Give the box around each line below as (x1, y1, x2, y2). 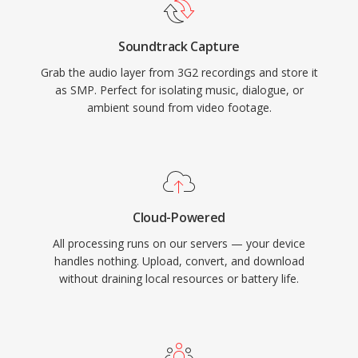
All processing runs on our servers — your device (53, 236, 305, 251)
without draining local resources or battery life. (59, 271, 299, 286)
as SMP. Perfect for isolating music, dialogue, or (54, 82, 304, 97)
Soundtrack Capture (117, 38, 241, 55)
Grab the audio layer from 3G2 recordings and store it (40, 65, 318, 80)
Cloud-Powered (133, 209, 225, 226)
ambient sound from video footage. (86, 100, 272, 115)
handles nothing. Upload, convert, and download (54, 253, 304, 268)
